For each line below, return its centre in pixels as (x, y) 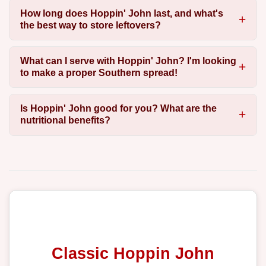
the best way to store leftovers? (90, 25)
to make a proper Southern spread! (99, 73)
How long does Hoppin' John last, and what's (121, 13)
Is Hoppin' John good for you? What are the (118, 109)
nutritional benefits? (65, 121)
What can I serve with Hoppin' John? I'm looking (128, 61)
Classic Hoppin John (133, 254)
